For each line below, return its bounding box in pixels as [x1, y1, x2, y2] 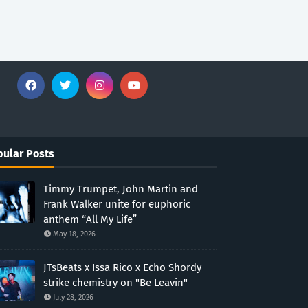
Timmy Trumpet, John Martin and [43, 183, 198, 195]
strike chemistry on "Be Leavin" [43, 276, 188, 289]
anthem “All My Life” [43, 213, 137, 225]
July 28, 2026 [52, 293, 93, 302]
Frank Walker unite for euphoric [43, 198, 190, 210]
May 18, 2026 [52, 230, 96, 239]
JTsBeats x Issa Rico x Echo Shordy [43, 261, 201, 274]
